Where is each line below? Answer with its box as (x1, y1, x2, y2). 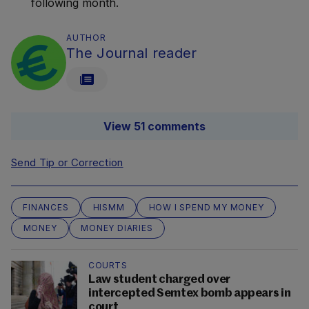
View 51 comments (103, 119, 206, 133)
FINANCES (23, 201, 69, 212)
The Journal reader (66, 44, 197, 61)
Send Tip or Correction (11, 155, 123, 169)
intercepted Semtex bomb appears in (88, 287, 291, 299)
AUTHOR (66, 32, 106, 43)
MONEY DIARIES (81, 222, 153, 233)
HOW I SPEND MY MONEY (148, 201, 264, 212)
